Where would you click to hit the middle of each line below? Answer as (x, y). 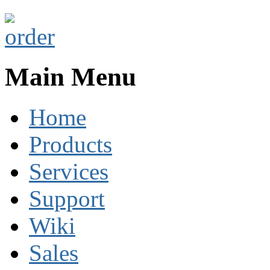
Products (71, 144)
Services (69, 171)
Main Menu (71, 77)
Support (67, 198)
